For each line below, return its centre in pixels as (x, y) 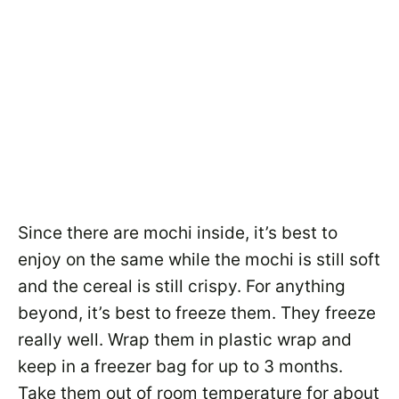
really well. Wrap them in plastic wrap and (185, 340)
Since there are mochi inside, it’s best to (178, 233)
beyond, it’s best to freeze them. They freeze (197, 313)
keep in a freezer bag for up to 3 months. (180, 366)
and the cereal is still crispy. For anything (182, 286)
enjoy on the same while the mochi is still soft (199, 260)
